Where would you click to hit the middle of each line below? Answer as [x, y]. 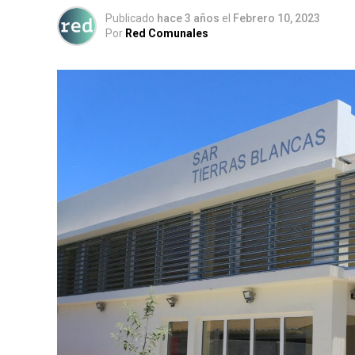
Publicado [130, 18]
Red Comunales [167, 33]
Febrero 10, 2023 [277, 18]
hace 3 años [188, 18]
